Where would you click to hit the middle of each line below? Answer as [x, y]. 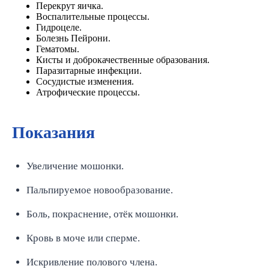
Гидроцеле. [59, 27]
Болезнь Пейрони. [73, 38]
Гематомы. [58, 49]
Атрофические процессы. [88, 92]
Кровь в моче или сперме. [83, 238]
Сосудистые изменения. [85, 81]
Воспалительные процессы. [93, 17]
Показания [53, 132]
